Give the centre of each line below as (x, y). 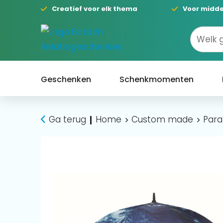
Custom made (162, 119)
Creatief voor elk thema (94, 9)
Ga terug (67, 119)
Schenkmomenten (156, 79)
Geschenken (66, 79)
